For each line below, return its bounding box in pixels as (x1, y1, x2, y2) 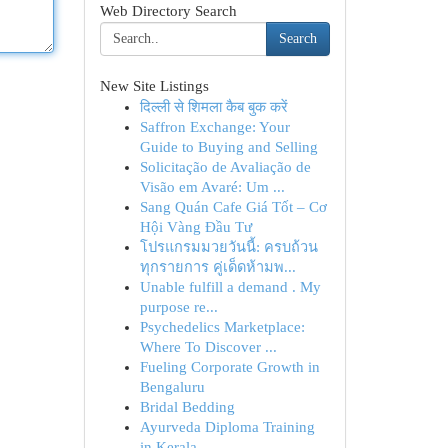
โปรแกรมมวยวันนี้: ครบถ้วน (139, 239, 318, 255)
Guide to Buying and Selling (139, 139, 318, 155)
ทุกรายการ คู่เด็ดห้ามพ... (139, 259, 296, 275)
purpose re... (139, 299, 218, 315)
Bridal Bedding (139, 399, 235, 415)
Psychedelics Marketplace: (139, 319, 305, 335)
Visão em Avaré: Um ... (139, 179, 285, 195)
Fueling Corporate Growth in (139, 359, 320, 375)
